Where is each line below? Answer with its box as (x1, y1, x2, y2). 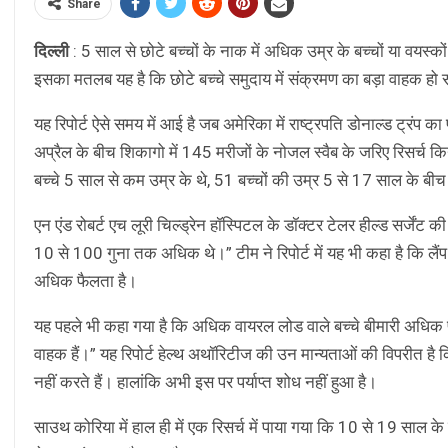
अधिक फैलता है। (34, 271, 137, 292)
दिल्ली (34, 41, 69, 62)
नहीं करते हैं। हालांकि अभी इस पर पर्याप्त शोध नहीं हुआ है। (34, 372, 377, 393)
